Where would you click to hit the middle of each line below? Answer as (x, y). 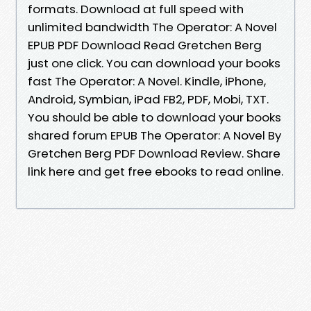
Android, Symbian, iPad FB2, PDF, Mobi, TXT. (148, 99)
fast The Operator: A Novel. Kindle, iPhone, (147, 81)
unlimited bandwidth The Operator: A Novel (152, 27)
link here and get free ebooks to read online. (155, 171)
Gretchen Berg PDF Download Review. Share (154, 153)
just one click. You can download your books (154, 63)
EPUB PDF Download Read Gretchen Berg (145, 45)
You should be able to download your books (154, 117)
